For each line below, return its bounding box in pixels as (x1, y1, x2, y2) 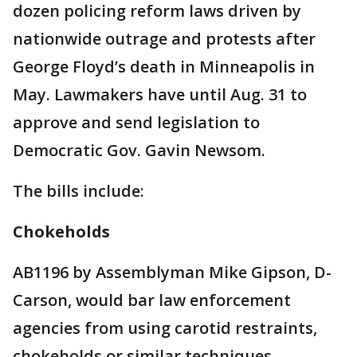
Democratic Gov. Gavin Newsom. (13, 139, 265, 162)
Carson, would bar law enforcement (13, 289, 291, 312)
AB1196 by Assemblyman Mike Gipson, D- (13, 261, 331, 284)
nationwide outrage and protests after (13, 28, 316, 50)
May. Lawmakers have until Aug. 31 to (13, 84, 307, 106)
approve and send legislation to (13, 112, 260, 134)
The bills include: (13, 180, 144, 202)
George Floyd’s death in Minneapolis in (13, 56, 315, 78)
